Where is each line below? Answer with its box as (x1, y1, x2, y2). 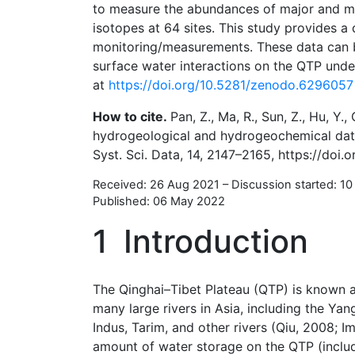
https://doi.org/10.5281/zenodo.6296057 (109, 77, 353, 93)
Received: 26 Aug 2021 (93, 177, 219, 192)
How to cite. (93, 109, 170, 124)
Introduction (108, 222, 308, 261)
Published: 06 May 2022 (93, 194, 225, 208)
